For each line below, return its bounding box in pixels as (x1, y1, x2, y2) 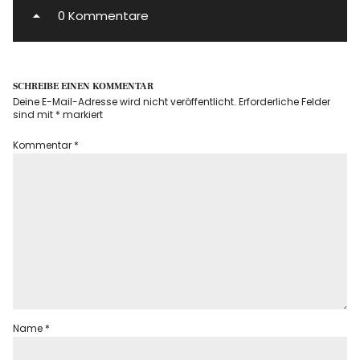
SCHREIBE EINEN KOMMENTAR (13, 80, 154, 93)
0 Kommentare (58, 7, 149, 25)
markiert (60, 108, 104, 122)
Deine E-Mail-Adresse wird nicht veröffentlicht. (13, 95, 237, 109)
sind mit (13, 108, 56, 122)
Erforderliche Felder (239, 95, 331, 109)
